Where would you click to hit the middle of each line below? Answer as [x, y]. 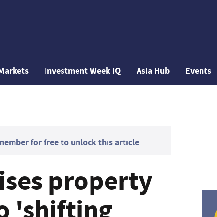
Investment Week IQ [83, 71]
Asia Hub [153, 71]
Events [199, 71]
